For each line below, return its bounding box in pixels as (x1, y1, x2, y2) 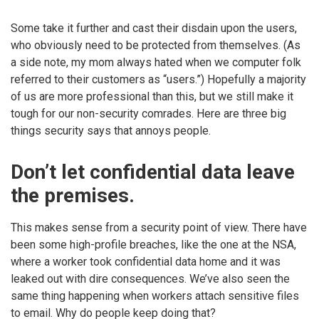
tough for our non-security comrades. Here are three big (11, 107, 286, 121)
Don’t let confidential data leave (11, 160, 295, 184)
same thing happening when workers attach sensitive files (11, 289, 299, 303)
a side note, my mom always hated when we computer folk (11, 56, 301, 70)
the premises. (11, 184, 135, 208)
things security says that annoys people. (11, 124, 211, 138)
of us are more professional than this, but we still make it (11, 90, 293, 104)
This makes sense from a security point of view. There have (11, 221, 307, 235)
